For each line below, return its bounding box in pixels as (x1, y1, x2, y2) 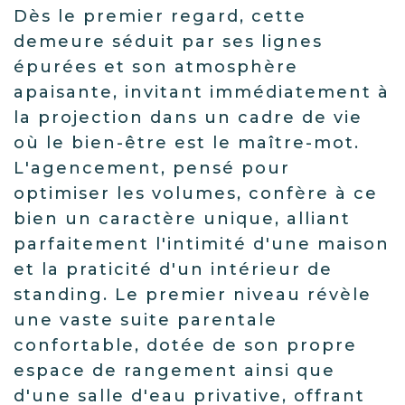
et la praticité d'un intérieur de (14, 259, 333, 279)
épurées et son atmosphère (14, 57, 298, 77)
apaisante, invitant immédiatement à (14, 82, 390, 102)
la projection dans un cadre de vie (14, 108, 363, 127)
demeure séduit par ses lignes (14, 32, 323, 52)
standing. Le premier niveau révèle (14, 285, 372, 305)
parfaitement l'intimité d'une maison (14, 234, 390, 254)
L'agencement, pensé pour (14, 158, 290, 178)
